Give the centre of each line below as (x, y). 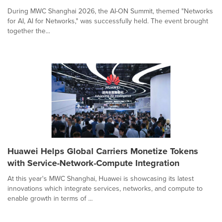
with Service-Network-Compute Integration (93, 163)
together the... (29, 31)
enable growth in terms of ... (50, 198)
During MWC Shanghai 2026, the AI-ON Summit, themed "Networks (110, 11)
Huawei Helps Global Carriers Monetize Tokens (103, 151)
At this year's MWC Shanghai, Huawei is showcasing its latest (101, 178)
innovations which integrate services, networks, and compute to (105, 188)
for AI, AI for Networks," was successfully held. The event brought (108, 21)
